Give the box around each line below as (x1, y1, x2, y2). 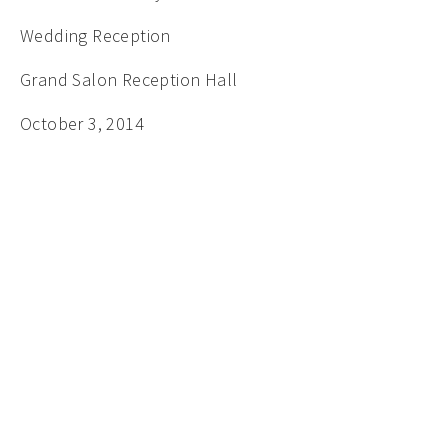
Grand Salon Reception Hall (20, 67, 242, 91)
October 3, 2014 (20, 111, 144, 135)
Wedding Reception (20, 23, 176, 47)
